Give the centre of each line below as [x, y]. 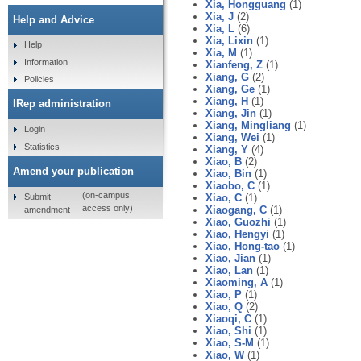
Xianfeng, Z [234, 64]
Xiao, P [224, 294]
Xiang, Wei [232, 137]
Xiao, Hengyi [237, 234]
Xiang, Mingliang [248, 125]
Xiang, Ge [230, 89]
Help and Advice [54, 19]
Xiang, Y [227, 149]
